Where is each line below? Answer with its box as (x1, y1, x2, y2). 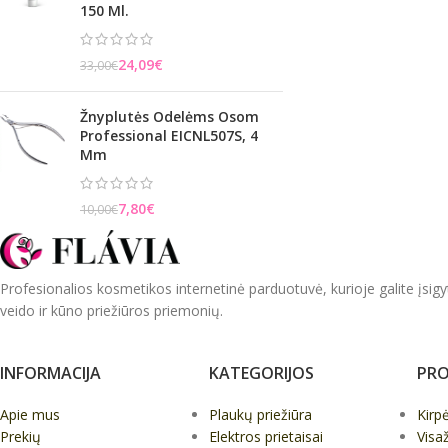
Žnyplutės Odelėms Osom (80, 107, 259, 126)
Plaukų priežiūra (208, 405, 312, 425)
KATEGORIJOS (208, 362, 314, 385)
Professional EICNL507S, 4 (80, 126, 258, 145)
